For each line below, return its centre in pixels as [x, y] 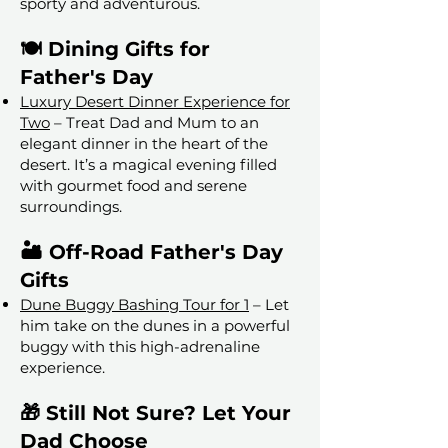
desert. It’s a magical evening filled [148, 165]
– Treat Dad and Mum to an [154, 123]
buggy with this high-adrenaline [140, 347]
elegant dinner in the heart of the [144, 144]
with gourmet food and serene [133, 186]
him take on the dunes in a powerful [155, 326]
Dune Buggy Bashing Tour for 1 [134, 305]
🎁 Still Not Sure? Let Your [155, 413]
